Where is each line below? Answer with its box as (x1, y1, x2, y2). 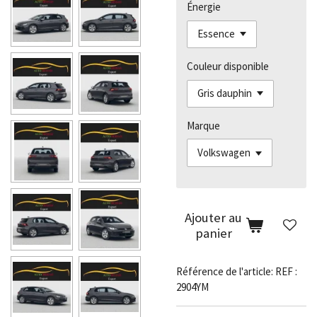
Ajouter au (185, 209, 243, 226)
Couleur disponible (187, 59, 269, 73)
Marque (187, 118, 220, 132)
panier (195, 225, 232, 242)
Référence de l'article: (176, 264, 273, 278)
